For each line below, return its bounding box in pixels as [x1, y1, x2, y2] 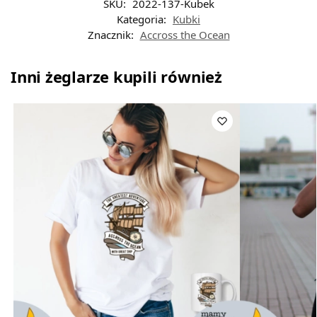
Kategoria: [117, 11, 169, 26]
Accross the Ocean [139, 27, 230, 42]
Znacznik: [87, 27, 137, 42]
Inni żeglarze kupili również [11, 65, 222, 87]
